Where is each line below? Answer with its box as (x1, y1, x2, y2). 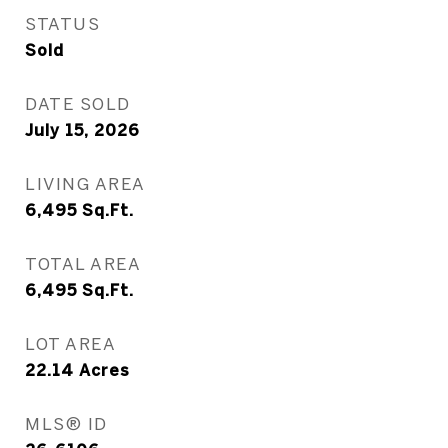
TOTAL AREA (25, 254, 141, 273)
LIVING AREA (25, 174, 146, 193)
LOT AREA (25, 334, 116, 353)
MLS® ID (25, 414, 108, 433)
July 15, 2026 (25, 121, 140, 139)
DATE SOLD (25, 94, 131, 113)
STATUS (25, 14, 100, 33)
